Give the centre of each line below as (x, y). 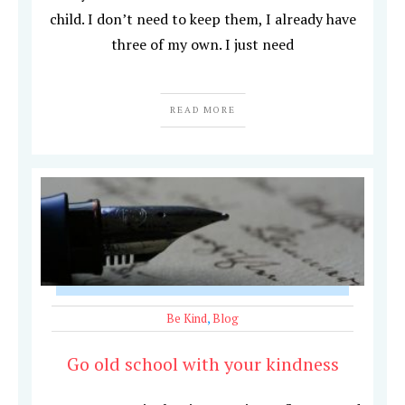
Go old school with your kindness (202, 364)
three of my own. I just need (202, 45)
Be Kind (187, 319)
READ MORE (202, 110)
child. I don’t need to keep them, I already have (202, 19)
